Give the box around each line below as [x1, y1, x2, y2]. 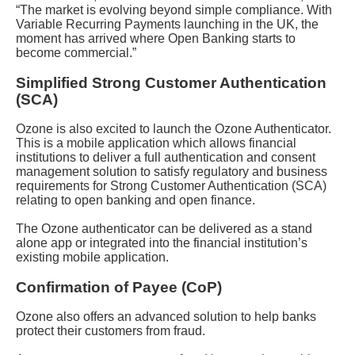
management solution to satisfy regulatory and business [16, 165, 327, 178]
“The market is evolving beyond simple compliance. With [16, 3, 332, 17]
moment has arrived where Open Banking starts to [16, 32, 296, 45]
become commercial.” [16, 46, 136, 59]
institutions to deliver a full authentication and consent [16, 151, 315, 164]
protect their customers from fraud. [16, 324, 205, 338]
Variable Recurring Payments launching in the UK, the [16, 17, 319, 31]
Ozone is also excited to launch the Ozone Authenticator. [16, 122, 331, 136]
